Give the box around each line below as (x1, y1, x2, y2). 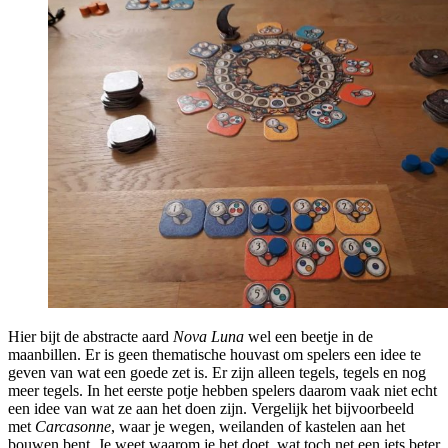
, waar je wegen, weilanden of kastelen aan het (111, 418, 405, 436)
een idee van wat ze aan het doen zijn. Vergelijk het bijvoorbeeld (8, 400, 414, 418)
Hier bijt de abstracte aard (8, 328, 173, 346)
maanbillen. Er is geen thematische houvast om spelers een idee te (8, 346, 421, 364)
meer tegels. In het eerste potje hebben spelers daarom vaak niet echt (8, 382, 437, 400)
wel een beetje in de (244, 328, 373, 346)
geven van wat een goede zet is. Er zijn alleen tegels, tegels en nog (8, 364, 426, 382)
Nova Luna (173, 328, 244, 346)
